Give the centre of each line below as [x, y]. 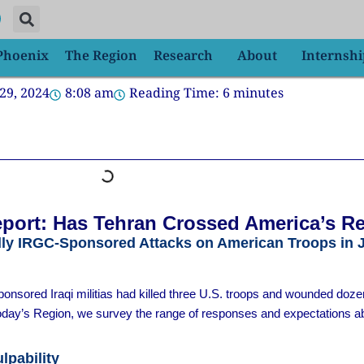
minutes [258, 94]
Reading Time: [174, 94]
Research [183, 57]
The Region [101, 57]
